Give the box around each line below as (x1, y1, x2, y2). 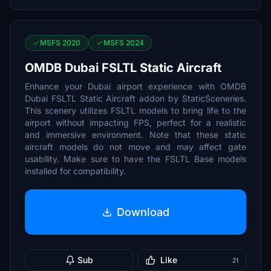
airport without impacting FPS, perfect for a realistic (25, 117, 246, 128)
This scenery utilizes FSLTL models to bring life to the (25, 105, 246, 116)
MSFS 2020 (40, 38, 80, 47)
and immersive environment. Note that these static (25, 129, 246, 140)
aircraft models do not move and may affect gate (25, 142, 246, 152)
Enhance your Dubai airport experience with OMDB (25, 81, 246, 91)
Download (116, 205, 169, 218)
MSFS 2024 (103, 38, 144, 47)
